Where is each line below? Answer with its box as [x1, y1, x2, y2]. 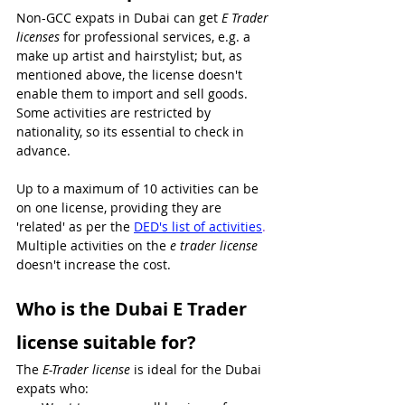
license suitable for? [16, 329, 196, 354]
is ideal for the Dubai [130, 360, 265, 378]
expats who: [16, 379, 89, 397]
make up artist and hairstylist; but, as [16, 46, 246, 64]
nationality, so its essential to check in [16, 122, 248, 140]
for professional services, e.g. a [63, 27, 254, 45]
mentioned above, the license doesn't [16, 65, 246, 83]
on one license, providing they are [16, 198, 225, 216]
